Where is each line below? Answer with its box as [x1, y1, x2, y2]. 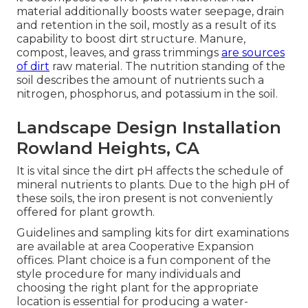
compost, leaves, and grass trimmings [16, 46, 221, 60]
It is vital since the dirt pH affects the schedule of [16, 164, 283, 178]
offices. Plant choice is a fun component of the [16, 254, 271, 267]
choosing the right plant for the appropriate [16, 281, 258, 295]
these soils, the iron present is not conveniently [16, 192, 273, 206]
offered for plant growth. [16, 206, 155, 219]
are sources [221, 46, 285, 60]
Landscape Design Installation [16, 118, 281, 138]
